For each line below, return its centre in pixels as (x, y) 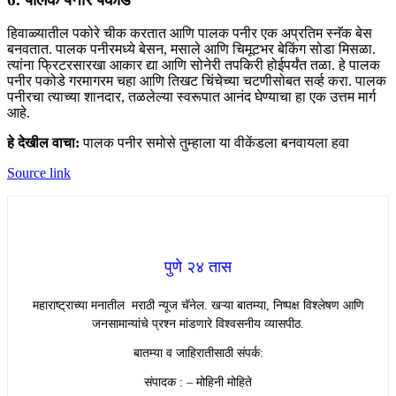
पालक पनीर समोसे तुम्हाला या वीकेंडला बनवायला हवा (216, 143)
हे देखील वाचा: (45, 143)
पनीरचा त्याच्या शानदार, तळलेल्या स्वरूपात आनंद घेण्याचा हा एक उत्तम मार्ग (191, 97)
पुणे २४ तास (198, 267)
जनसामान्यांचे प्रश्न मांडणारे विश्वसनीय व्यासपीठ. (198, 324)
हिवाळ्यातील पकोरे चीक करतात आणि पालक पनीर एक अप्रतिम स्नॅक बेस (190, 34)
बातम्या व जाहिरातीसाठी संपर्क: (198, 354)
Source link (39, 173)
